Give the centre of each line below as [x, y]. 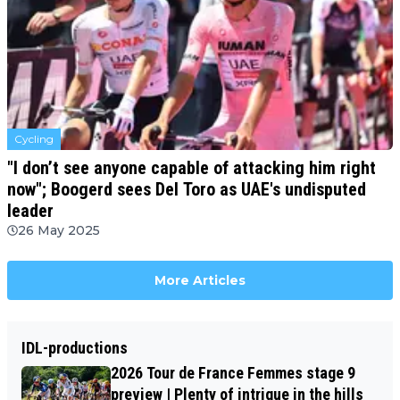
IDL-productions [75, 347]
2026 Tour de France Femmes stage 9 [233, 372]
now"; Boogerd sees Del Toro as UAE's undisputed [187, 189]
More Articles [200, 280]
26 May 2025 [59, 230]
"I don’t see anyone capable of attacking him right [192, 167]
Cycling [34, 138]
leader [30, 210]
